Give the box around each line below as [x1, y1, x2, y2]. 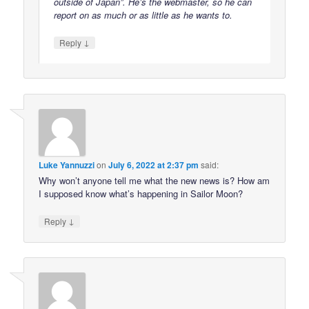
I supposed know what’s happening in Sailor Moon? [39, 186, 243, 200]
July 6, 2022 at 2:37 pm [108, 158, 199, 171]
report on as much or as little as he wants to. [54, 8, 233, 22]
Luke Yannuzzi [39, 158, 95, 171]
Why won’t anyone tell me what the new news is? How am [39, 173, 270, 187]
